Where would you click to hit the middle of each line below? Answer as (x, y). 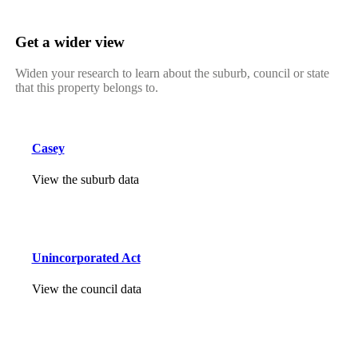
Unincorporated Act (86, 257)
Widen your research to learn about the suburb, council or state (172, 73)
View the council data (86, 288)
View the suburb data (85, 180)
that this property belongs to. (86, 87)
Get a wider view (70, 42)
